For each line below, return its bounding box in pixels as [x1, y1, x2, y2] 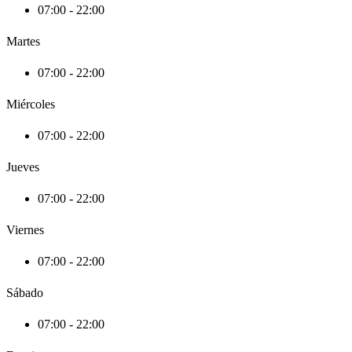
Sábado [6, 285, 43, 299]
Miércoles [6, 97, 55, 111]
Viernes [6, 222, 44, 236]
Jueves [6, 159, 39, 174]
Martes [6, 34, 40, 48]
